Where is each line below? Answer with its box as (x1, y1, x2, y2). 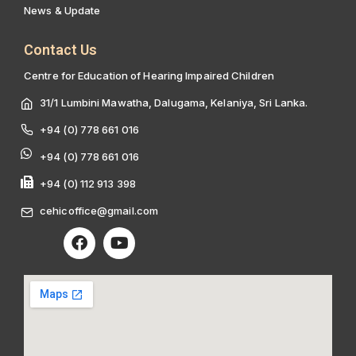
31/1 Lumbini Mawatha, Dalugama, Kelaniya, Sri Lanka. (40, 95, 308, 109)
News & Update (24, 3, 101, 17)
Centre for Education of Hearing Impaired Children (24, 68, 274, 82)
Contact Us (24, 41, 97, 58)
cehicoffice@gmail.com (40, 203, 159, 217)
